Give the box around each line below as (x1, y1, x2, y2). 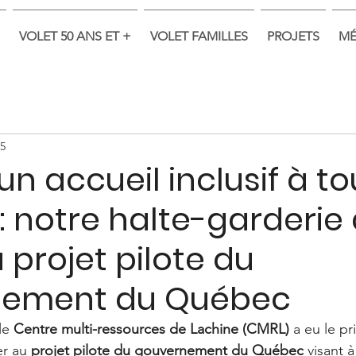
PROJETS (267, 29, 319, 44)
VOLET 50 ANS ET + (19, 29, 131, 44)
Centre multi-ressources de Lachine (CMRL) (14, 319, 289, 338)
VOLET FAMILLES (150, 29, 248, 44)
